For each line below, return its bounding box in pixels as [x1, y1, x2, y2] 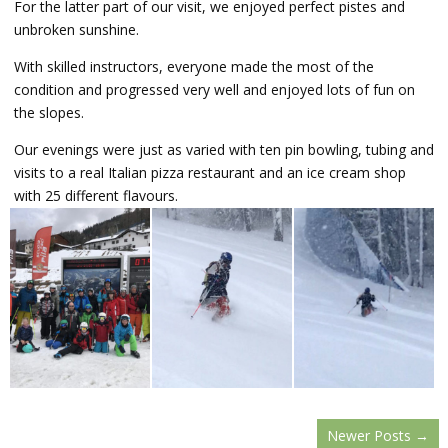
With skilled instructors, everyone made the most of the [14, 57, 374, 76]
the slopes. [14, 103, 84, 122]
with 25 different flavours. [14, 186, 178, 205]
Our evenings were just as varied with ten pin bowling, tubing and [14, 140, 434, 159]
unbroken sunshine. [14, 20, 139, 39]
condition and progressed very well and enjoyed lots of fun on [14, 80, 415, 99]
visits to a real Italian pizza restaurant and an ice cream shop [14, 163, 406, 182]
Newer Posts [327, 426, 411, 446]
